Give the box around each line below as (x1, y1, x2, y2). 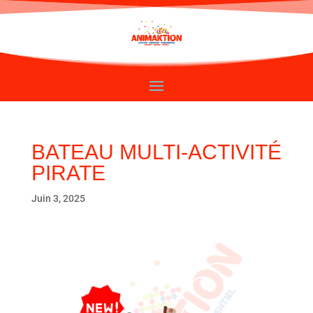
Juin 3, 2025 (31, 192, 85, 204)
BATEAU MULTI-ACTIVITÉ (31, 140, 282, 163)
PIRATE (31, 161, 105, 184)
